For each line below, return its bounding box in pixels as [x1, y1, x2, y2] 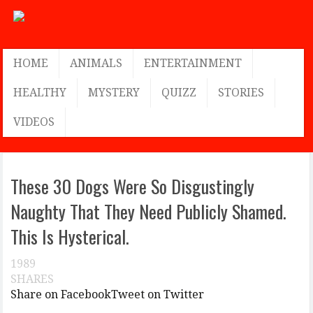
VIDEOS [13, 115, 55, 129]
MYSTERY [88, 86, 140, 99]
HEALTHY [13, 86, 67, 99]
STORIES [218, 86, 265, 99]
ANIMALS [70, 57, 123, 70]
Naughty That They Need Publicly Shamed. [10, 198, 287, 225]
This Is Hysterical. [10, 223, 130, 250]
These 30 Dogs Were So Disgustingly [10, 173, 255, 200]
